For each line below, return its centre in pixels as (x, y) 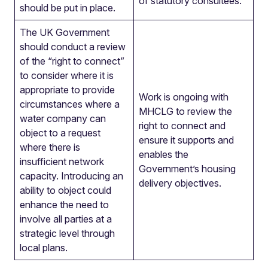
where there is (50, 147)
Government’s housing (187, 169)
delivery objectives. (180, 183)
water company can (63, 118)
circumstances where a (70, 104)
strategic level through (67, 233)
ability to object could (66, 190)
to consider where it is (67, 75)
